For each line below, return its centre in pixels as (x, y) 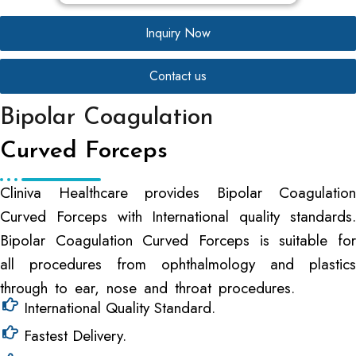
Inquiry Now (178, 33)
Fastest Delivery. (75, 336)
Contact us (178, 76)
